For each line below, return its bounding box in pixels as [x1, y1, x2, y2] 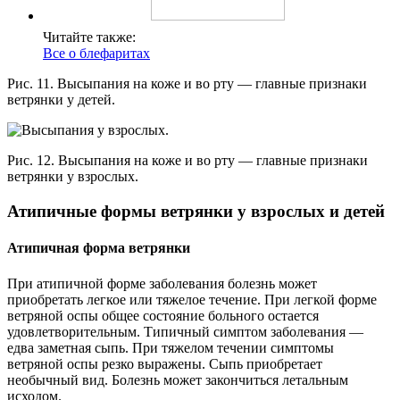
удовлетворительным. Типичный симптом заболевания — [7, 323, 363, 339]
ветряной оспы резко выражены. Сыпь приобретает [7, 355, 322, 371]
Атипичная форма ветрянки [7, 240, 190, 256]
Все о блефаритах [43, 46, 150, 62]
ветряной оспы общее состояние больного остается [7, 307, 319, 323]
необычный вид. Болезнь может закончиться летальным [7, 371, 348, 387]
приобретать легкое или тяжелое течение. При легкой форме [7, 291, 377, 307]
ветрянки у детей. [7, 92, 115, 108]
